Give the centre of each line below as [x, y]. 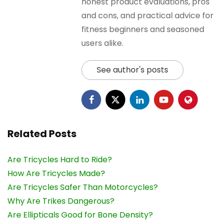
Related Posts [42, 134]
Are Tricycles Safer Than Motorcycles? [83, 187]
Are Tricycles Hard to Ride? [60, 160]
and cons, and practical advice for [147, 16]
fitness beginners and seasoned [143, 30]
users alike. [102, 43]
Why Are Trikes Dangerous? [61, 201]
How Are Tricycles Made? [56, 174]
